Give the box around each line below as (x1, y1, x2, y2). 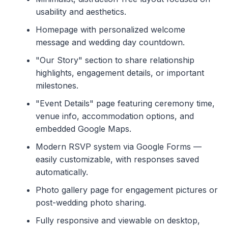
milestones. (36, 80, 78, 91)
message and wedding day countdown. (36, 37, 185, 48)
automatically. (36, 167, 88, 178)
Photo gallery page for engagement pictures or (36, 185, 218, 195)
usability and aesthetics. (36, 7, 126, 17)
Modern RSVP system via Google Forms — (36, 141, 202, 152)
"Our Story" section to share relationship (36, 55, 194, 66)
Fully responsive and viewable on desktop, (36, 215, 200, 226)
